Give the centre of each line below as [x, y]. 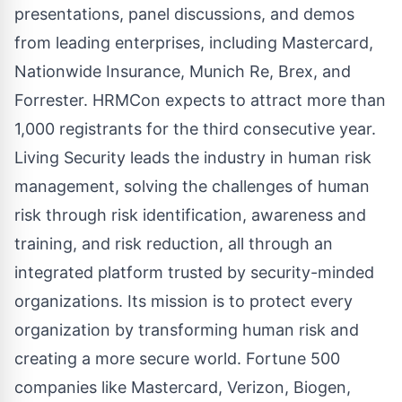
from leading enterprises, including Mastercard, [194, 43]
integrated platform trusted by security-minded [194, 273]
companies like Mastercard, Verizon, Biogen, [183, 388]
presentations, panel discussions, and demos [184, 14]
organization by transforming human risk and [187, 330]
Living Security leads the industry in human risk [193, 158]
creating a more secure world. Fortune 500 [177, 359]
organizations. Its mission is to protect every [184, 301]
